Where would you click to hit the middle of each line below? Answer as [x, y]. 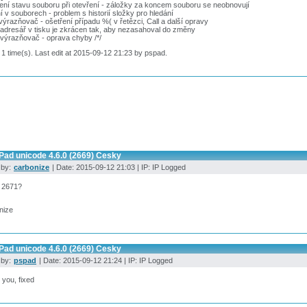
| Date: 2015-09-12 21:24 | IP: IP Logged [105, 260]
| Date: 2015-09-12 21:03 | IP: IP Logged [118, 167]
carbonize [32, 167]
